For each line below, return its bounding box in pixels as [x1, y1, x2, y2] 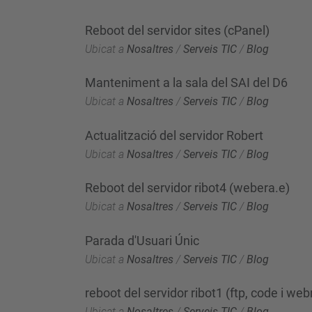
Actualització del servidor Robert [85, 127, 263, 143]
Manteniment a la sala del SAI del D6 [85, 75, 288, 90]
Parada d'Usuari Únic [85, 233, 199, 248]
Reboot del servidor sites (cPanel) [85, 22, 270, 38]
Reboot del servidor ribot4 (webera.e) [85, 180, 290, 195]
